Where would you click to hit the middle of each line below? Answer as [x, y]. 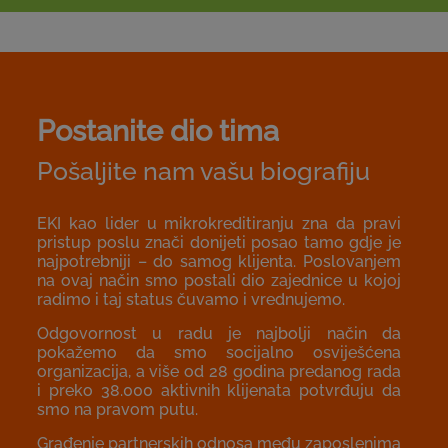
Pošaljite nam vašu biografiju [203, 171]
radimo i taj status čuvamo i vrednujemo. [191, 300]
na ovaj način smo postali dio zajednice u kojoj [219, 281]
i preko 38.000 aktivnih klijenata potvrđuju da [219, 391]
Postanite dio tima [158, 131]
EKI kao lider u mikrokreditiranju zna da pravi [219, 224]
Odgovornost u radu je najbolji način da [219, 334]
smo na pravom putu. [117, 410]
